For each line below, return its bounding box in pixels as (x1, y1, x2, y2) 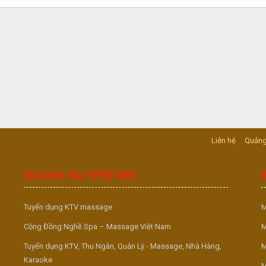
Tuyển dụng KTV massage (24, 202, 112, 211)
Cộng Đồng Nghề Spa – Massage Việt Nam (24, 222, 171, 231)
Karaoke (24, 255, 52, 264)
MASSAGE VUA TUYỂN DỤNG (24, 170, 137, 181)
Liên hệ (211, 136, 236, 145)
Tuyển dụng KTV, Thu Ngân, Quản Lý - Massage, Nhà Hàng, (24, 242, 221, 251)
